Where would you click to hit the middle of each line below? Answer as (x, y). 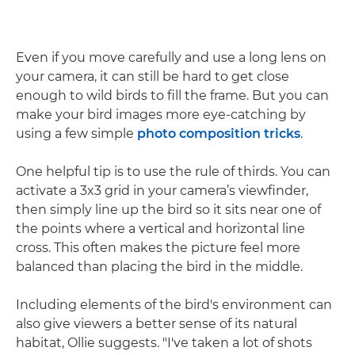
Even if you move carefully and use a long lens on (171, 57)
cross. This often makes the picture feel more (158, 247)
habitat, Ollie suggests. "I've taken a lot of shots (164, 342)
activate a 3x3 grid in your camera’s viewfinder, (162, 190)
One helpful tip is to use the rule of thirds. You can (173, 171)
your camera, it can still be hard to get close (153, 76)
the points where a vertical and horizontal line (160, 228)
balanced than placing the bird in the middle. (159, 266)
